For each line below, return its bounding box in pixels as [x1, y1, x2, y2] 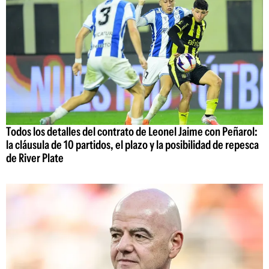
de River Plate [6, 150, 64, 165]
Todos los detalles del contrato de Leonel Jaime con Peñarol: [6, 124, 258, 139]
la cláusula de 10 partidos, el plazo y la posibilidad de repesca [6, 137, 259, 152]
